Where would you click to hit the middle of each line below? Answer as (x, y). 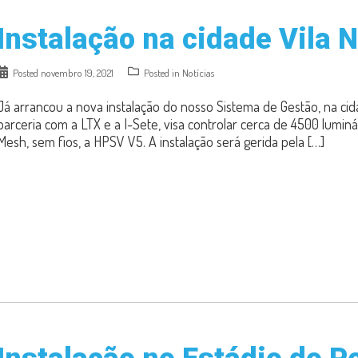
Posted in (163, 73)
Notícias (198, 73)
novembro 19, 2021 (77, 73)
